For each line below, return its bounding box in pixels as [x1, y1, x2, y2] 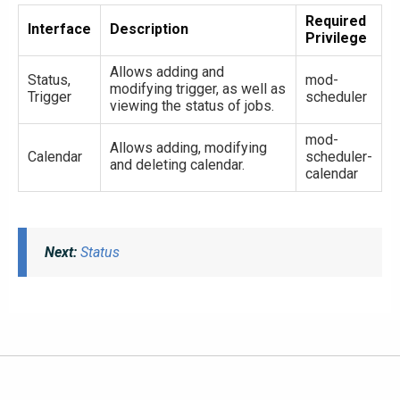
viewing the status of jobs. [110, 96, 274, 114]
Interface [28, 20, 91, 37]
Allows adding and [110, 62, 224, 80]
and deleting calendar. [110, 155, 245, 173]
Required [305, 12, 366, 29]
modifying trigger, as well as [110, 79, 286, 97]
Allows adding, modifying [110, 138, 267, 156]
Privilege [305, 29, 367, 46]
